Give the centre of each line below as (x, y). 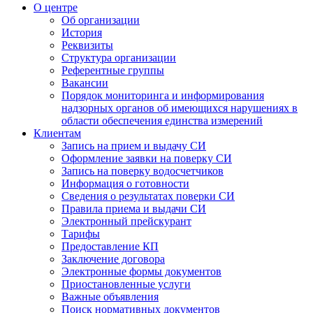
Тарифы (81, 234)
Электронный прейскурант (126, 221)
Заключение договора (113, 259)
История (82, 33)
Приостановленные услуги (126, 284)
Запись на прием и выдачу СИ (134, 146)
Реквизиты (87, 45)
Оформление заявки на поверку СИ (147, 159)
